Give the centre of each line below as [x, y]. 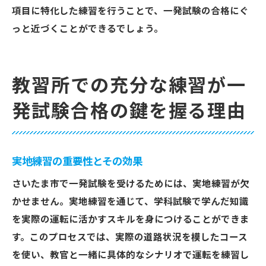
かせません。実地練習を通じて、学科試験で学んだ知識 [130, 202]
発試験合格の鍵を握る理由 [129, 112]
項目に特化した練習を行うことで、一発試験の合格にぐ [130, 11]
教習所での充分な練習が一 [129, 86]
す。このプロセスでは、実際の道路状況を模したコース [130, 237]
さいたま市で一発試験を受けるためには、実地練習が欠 [131, 184]
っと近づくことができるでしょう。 [88, 29]
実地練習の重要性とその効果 [77, 161]
